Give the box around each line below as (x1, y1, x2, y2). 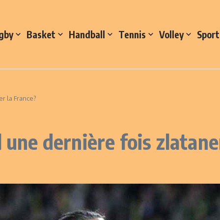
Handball (69, 28, 105, 40)
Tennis (118, 28, 146, 40)
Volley (159, 28, 184, 40)
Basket (27, 28, 55, 40)
